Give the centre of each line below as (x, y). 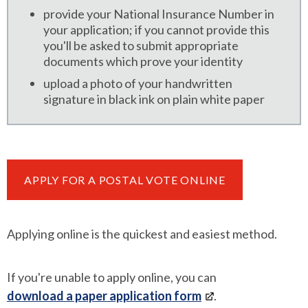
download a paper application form (104, 296)
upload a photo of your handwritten (138, 84)
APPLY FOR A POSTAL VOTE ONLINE (125, 180)
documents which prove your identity (143, 62)
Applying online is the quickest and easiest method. (142, 234)
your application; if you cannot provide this (156, 30)
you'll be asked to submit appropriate (141, 46)
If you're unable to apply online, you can (112, 277)
